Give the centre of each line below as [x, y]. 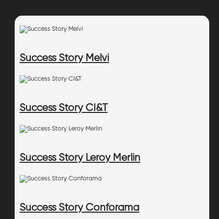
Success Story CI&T [64, 108]
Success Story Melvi [64, 58]
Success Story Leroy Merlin [80, 158]
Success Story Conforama [79, 208]
